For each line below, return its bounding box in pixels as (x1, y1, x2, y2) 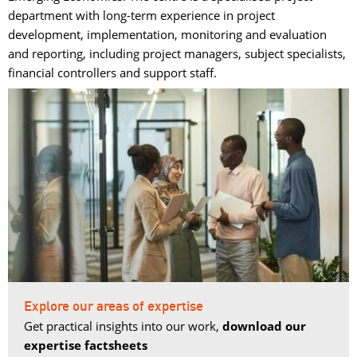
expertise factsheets (24, 337, 147, 354)
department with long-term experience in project (8, 7, 275, 23)
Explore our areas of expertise (24, 300, 203, 315)
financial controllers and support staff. (8, 65, 217, 80)
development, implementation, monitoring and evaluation (8, 26, 327, 42)
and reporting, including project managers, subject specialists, (8, 45, 346, 61)
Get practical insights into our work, (24, 318, 222, 335)
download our (222, 318, 306, 335)
